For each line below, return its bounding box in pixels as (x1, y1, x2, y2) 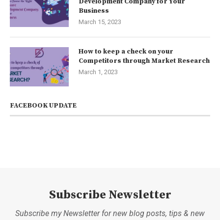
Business (79, 6, 109, 16)
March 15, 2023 (79, 18, 121, 26)
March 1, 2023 (79, 68, 118, 76)
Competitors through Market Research (79, 56, 210, 66)
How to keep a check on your (79, 47, 173, 56)
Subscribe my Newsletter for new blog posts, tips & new (15, 209, 205, 219)
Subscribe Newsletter (49, 188, 171, 203)
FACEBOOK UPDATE (10, 101, 77, 110)
